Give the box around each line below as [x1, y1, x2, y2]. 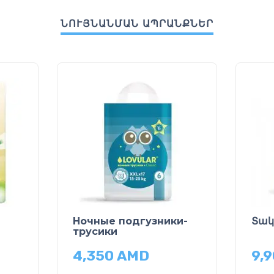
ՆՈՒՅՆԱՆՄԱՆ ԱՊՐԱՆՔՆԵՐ [61, 17, 213, 29]
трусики [73, 225, 117, 237]
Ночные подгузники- [73, 215, 188, 227]
